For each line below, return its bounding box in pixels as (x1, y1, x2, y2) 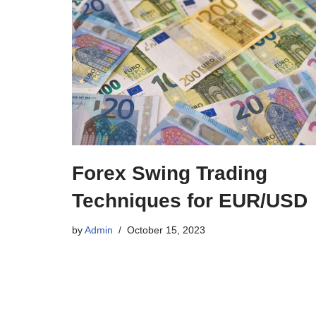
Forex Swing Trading (72, 162, 267, 184)
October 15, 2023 (127, 224, 205, 236)
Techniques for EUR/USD (72, 189, 308, 212)
